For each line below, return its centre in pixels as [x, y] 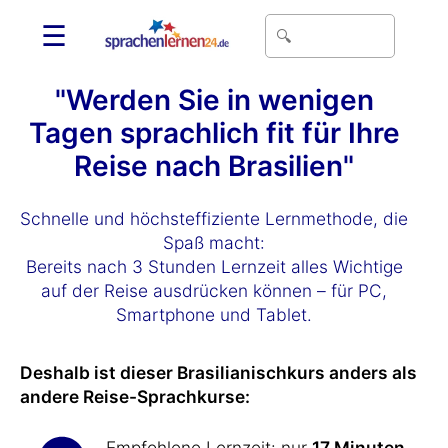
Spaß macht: [214, 242]
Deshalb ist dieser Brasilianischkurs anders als [218, 372]
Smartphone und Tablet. [214, 314]
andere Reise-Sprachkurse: [135, 396]
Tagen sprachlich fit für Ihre [214, 133]
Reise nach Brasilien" [214, 166]
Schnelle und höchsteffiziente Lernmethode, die [214, 218]
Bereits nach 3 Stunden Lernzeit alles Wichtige [214, 266]
